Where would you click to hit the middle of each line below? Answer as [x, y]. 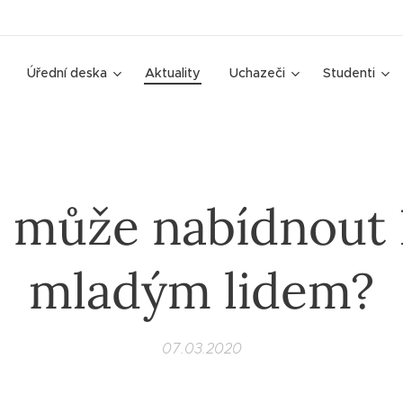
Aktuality [173, 73]
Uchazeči [257, 73]
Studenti [349, 73]
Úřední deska [67, 73]
